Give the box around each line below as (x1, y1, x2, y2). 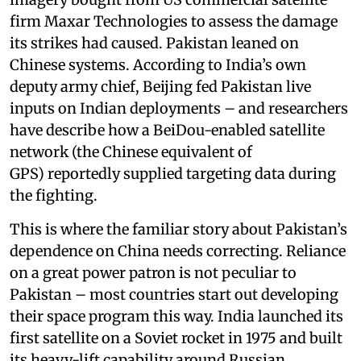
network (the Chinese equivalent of (10, 143, 252, 162)
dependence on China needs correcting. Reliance (10, 242, 346, 261)
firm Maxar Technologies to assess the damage (10, 12, 338, 31)
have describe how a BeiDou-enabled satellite (10, 121, 325, 140)
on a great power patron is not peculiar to (10, 263, 297, 283)
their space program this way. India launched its (10, 307, 343, 326)
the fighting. (10, 186, 98, 205)
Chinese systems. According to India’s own (10, 56, 306, 75)
